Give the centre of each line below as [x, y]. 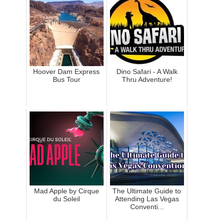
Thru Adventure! [147, 80]
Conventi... [147, 207]
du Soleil [66, 199]
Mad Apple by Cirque [66, 191]
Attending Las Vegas [147, 199]
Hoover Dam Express [67, 72]
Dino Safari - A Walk [147, 72]
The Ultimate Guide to [147, 191]
